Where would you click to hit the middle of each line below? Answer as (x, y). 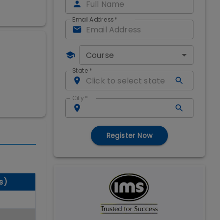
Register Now (129, 136)
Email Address (93, 20)
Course (100, 55)
